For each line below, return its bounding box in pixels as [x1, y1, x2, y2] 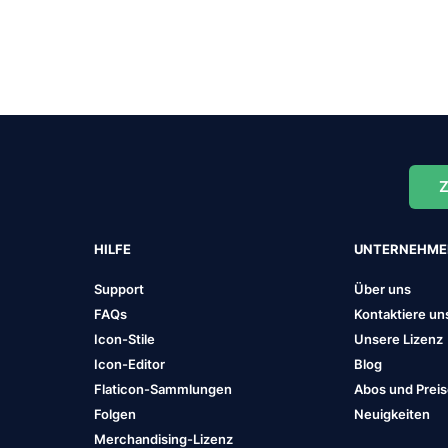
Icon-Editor [93, 356, 165, 372]
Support [93, 281, 144, 297]
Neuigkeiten [354, 406, 431, 422]
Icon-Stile [93, 331, 155, 347]
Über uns [354, 281, 412, 297]
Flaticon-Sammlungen [93, 381, 232, 397]
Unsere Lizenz [354, 331, 444, 347]
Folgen [93, 406, 136, 422]
